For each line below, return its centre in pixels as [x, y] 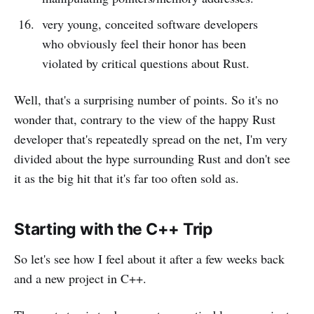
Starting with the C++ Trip [114, 229]
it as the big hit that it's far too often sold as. [127, 178]
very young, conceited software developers [150, 23]
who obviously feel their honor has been [144, 43]
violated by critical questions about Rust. [145, 63]
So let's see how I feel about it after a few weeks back [149, 258]
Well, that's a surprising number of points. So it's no [146, 99]
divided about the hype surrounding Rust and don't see [152, 158]
